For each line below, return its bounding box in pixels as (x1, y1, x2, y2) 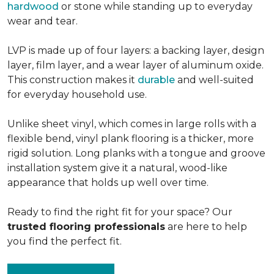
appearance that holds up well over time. (7, 177, 211, 188)
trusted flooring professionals (7, 221, 165, 232)
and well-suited (175, 74, 254, 86)
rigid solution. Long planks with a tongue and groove (7, 147, 265, 159)
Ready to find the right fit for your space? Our (7, 206, 232, 218)
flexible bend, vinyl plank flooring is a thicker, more (7, 133, 254, 144)
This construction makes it (7, 74, 138, 86)
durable (138, 74, 175, 86)
